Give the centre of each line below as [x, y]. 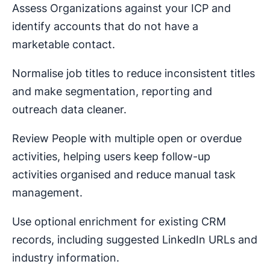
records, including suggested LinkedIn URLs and [135, 240]
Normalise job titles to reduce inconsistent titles [133, 73]
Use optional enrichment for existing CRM [119, 221]
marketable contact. [64, 44]
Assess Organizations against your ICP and [121, 8]
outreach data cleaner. [69, 109]
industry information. [66, 258]
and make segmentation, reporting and [112, 91]
